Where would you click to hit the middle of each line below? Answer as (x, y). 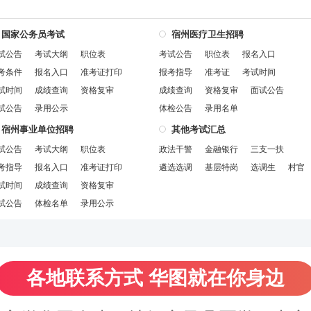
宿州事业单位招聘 (37, 129)
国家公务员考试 (33, 34)
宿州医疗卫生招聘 (208, 34)
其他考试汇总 (199, 129)
